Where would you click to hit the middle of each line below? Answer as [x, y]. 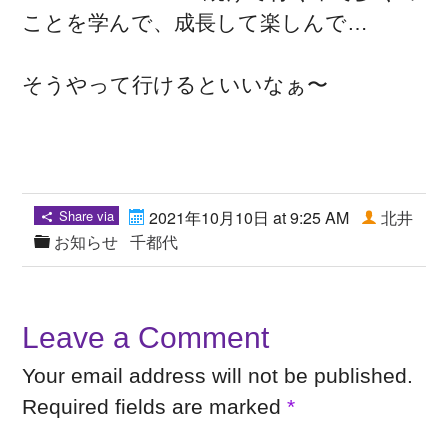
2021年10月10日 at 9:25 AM [247, 218]
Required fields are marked [155, 407]
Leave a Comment [146, 338]
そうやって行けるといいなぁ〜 [175, 85]
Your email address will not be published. [218, 376]
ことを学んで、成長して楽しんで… [195, 22]
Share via [85, 216]
